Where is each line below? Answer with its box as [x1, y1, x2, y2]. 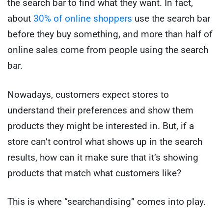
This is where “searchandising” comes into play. [7, 196, 206, 208]
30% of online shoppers [33, 13, 132, 25]
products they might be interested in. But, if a [7, 120, 194, 132]
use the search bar [132, 13, 210, 25]
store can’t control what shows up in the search [7, 136, 202, 147]
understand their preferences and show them [7, 104, 193, 116]
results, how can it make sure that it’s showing [7, 151, 198, 163]
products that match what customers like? [7, 167, 184, 179]
